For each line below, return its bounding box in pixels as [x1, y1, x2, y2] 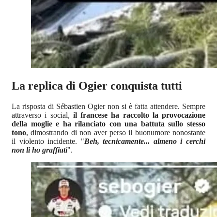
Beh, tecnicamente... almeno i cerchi [84, 137, 206, 145]
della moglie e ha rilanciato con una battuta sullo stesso [12, 119, 205, 128]
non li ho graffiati [12, 145, 67, 154]
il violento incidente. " [12, 137, 84, 145]
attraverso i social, [12, 110, 73, 119]
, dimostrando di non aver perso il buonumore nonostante [26, 128, 205, 137]
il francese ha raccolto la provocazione [73, 110, 205, 119]
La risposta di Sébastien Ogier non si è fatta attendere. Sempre [12, 102, 205, 110]
